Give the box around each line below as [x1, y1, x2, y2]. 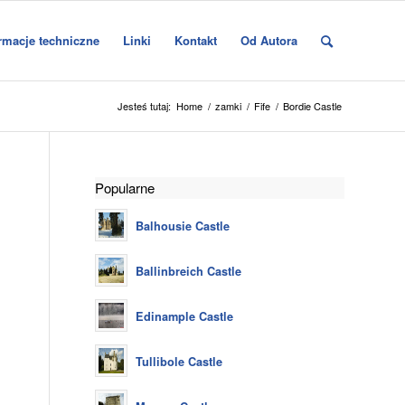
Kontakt [174, 32, 217, 49]
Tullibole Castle [136, 353, 223, 370]
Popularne [95, 178, 155, 197]
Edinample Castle [136, 308, 234, 325]
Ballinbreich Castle [136, 263, 242, 279]
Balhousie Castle [136, 218, 231, 234]
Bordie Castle [283, 99, 342, 113]
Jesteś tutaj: [118, 99, 171, 113]
